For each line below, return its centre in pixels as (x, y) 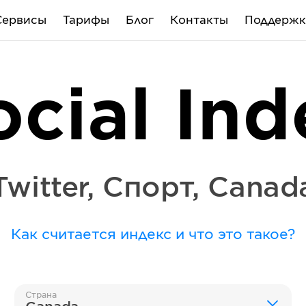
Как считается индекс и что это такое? (153, 235)
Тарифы (86, 20)
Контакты (199, 20)
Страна (41, 295)
